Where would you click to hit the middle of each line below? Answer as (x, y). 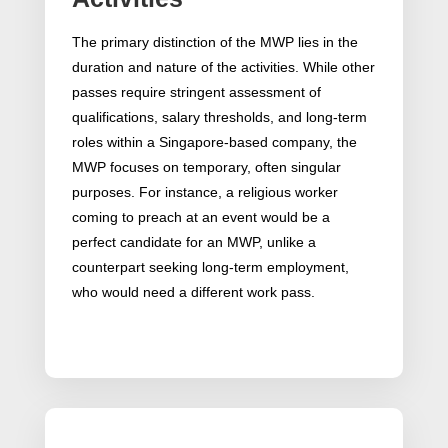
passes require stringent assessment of (196, 92)
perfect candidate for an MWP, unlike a (193, 242)
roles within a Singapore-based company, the (214, 142)
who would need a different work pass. (193, 292)
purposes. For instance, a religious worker (204, 192)
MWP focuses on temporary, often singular (206, 167)
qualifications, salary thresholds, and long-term (219, 117)
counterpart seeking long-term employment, (210, 267)
